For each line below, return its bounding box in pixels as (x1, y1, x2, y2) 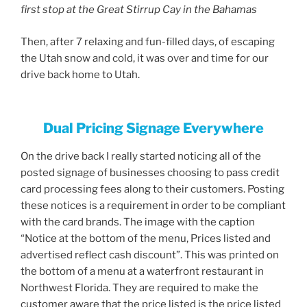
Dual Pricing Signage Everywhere (43, 120, 264, 137)
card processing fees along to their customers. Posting (21, 183, 284, 196)
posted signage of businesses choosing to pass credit (21, 167, 280, 180)
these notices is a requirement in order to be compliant (21, 199, 286, 212)
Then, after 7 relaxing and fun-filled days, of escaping (21, 35, 275, 48)
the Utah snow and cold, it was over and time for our (21, 51, 269, 64)
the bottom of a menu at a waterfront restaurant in (21, 265, 264, 278)
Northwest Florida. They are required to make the (21, 282, 258, 295)
